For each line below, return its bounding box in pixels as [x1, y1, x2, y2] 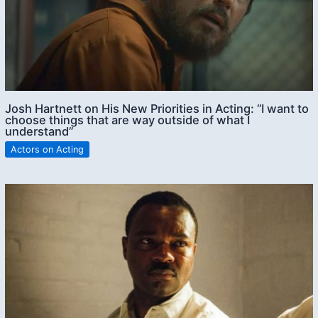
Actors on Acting [11, 143, 84, 155]
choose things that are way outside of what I [5, 112, 251, 127]
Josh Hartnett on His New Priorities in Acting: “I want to [5, 101, 309, 116]
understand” [5, 124, 74, 138]
